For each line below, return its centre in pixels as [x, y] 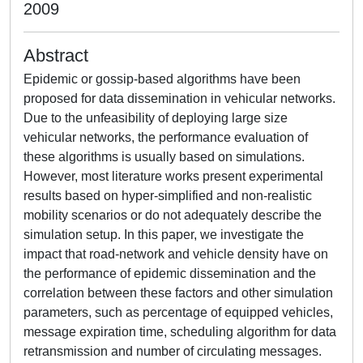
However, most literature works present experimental [173, 176]
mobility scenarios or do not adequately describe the [173, 215]
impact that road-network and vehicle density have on [176, 254]
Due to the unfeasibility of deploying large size [156, 118]
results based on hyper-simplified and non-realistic [168, 196]
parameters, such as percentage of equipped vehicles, [178, 312]
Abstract [56, 56]
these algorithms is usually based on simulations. [164, 157]
